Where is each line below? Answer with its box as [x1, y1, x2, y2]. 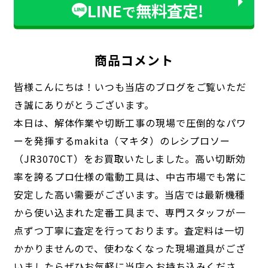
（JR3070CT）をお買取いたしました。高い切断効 [13, 151, 246, 166]
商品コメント [94, 50, 174, 69]
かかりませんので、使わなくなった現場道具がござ [13, 241, 246, 256]
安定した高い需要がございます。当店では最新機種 [13, 187, 246, 202]
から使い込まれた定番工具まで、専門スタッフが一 [13, 205, 246, 220]
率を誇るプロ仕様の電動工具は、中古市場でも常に [13, 169, 247, 184]
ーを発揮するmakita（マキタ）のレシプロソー [13, 133, 231, 148]
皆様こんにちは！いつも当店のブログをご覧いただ [13, 80, 247, 95]
